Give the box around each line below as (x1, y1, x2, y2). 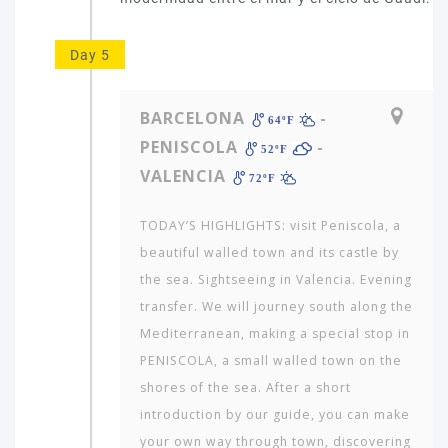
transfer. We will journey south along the (140, 298, 413, 315)
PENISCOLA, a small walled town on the (140, 352, 402, 369)
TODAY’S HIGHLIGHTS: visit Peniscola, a (140, 217, 401, 234)
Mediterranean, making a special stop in (140, 325, 410, 342)
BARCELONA (140, 107, 245, 129)
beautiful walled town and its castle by (140, 244, 399, 261)
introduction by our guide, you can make (140, 406, 410, 423)
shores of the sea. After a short (140, 379, 351, 396)
